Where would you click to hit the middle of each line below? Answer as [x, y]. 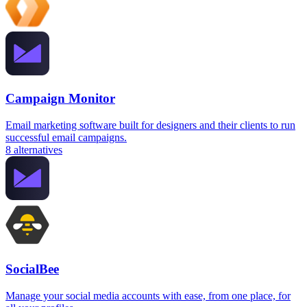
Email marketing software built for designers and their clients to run [150, 125]
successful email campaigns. [66, 137]
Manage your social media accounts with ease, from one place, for [148, 296]
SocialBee [32, 269]
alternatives [38, 149]
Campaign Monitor [60, 98]
